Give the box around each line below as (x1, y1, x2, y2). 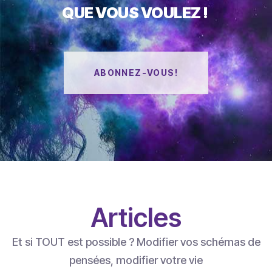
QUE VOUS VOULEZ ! (62, 4, 210, 22)
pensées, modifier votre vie (69, 254, 203, 267)
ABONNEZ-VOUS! (93, 67, 178, 78)
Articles (90, 202, 182, 233)
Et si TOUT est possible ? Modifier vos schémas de (12, 236, 260, 248)
